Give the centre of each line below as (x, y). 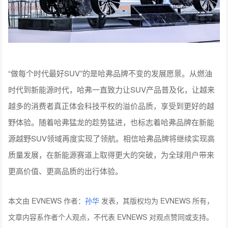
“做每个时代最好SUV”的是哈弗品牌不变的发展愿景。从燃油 (110, 181)
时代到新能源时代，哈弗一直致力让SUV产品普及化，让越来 (112, 197)
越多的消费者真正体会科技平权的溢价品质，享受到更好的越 (111, 214)
